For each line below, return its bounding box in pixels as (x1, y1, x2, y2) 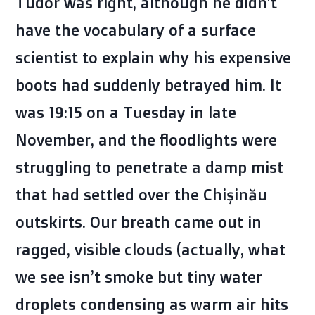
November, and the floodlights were (15, 130, 277, 150)
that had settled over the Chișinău (15, 185, 267, 205)
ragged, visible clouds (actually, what (15, 240, 285, 259)
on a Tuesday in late (82, 103, 236, 122)
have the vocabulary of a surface (15, 20, 256, 40)
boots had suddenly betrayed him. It (15, 75, 281, 95)
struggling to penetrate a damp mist (15, 157, 283, 177)
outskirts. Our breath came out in (15, 212, 262, 232)
